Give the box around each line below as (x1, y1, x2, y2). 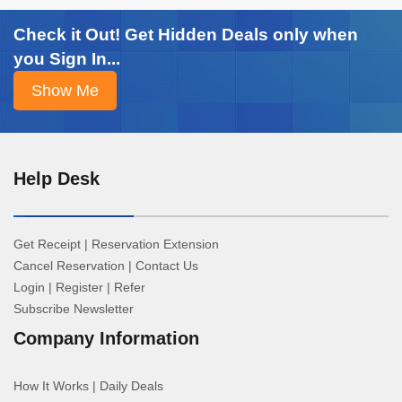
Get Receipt (13, 237, 81, 251)
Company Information (13, 328, 199, 348)
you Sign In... (13, 49, 120, 68)
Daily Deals (100, 379, 163, 393)
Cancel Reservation (13, 258, 125, 273)
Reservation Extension (92, 237, 219, 251)
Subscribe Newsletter (13, 301, 134, 316)
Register (56, 280, 103, 294)
